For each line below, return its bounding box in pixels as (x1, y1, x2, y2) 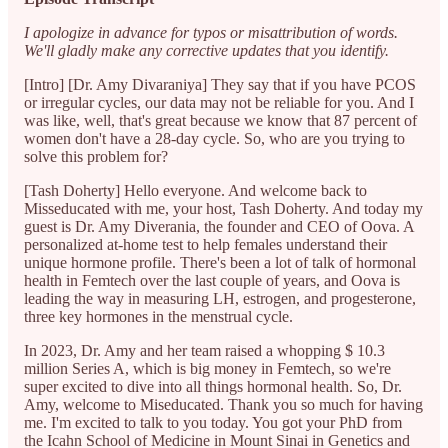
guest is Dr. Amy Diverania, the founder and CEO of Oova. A (24, 217, 414, 235)
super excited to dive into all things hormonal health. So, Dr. (24, 377, 402, 395)
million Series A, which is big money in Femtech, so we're (24, 359, 391, 377)
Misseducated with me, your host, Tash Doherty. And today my (24, 199, 423, 217)
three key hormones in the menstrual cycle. (24, 307, 293, 325)
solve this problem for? (24, 147, 168, 165)
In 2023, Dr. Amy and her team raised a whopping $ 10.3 (24, 341, 385, 359)
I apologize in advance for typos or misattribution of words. (24, 23, 398, 41)
